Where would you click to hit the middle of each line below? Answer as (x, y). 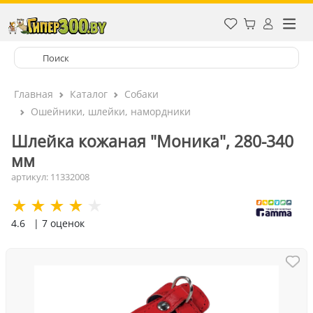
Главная (34, 94)
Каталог (89, 94)
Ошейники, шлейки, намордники (111, 111)
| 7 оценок (59, 223)
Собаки (141, 94)
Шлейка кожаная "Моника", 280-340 (152, 141)
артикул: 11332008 (50, 177)
